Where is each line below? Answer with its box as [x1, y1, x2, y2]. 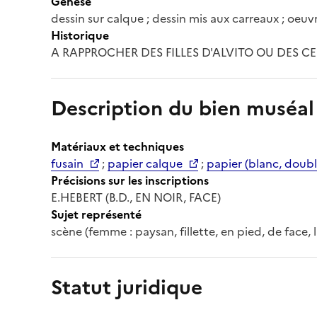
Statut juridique [51, 272, 202, 302]
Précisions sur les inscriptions [51, 171, 209, 189]
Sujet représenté [51, 205, 142, 223]
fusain [51, 154, 83, 172]
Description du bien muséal [51, 93, 314, 123]
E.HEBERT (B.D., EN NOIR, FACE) [51, 188, 221, 206]
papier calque [108, 154, 183, 172]
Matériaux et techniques [51, 137, 184, 155]
